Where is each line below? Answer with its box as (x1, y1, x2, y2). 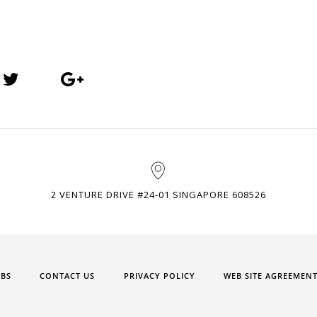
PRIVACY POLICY (123, 270, 195, 282)
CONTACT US (40, 270, 96, 282)
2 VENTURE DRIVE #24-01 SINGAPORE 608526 (50, 188, 266, 202)
